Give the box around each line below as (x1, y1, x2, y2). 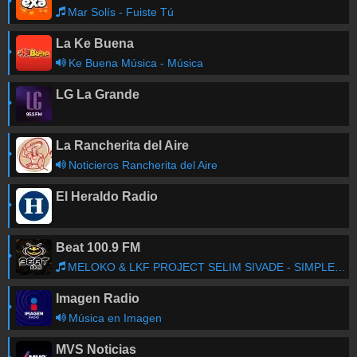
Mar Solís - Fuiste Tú (68, 6, 174, 18)
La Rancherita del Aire (56, 139, 189, 152)
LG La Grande (56, 88, 139, 101)
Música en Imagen (69, 312, 162, 324)
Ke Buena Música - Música (69, 57, 203, 69)
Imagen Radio (56, 292, 139, 305)
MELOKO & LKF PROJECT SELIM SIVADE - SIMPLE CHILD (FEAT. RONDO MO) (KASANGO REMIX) (68, 261, 335, 273)
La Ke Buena (56, 37, 134, 50)
